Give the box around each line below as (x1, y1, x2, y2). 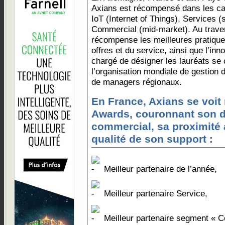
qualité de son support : (91, 133, 213, 145)
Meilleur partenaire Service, (101, 188, 207, 198)
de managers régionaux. (91, 77, 182, 87)
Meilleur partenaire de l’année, (101, 164, 217, 174)
